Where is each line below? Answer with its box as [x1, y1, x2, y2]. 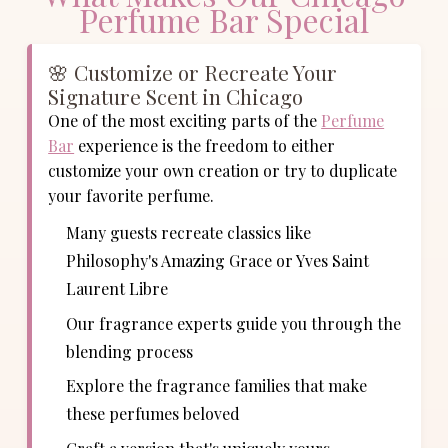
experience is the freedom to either [74, 135, 336, 157]
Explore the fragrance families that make [65, 375, 367, 397]
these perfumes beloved [65, 403, 240, 425]
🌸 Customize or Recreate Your [48, 58, 338, 87]
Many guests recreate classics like [65, 221, 311, 243]
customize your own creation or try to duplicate [48, 160, 398, 182]
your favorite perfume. [48, 185, 215, 207]
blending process [65, 340, 193, 362]
